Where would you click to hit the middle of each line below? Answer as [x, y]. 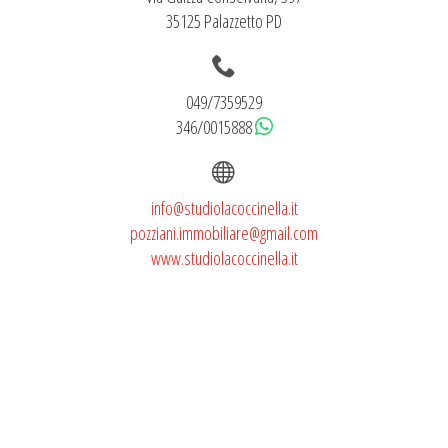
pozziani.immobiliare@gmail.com [224, 232]
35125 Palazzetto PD [224, 20]
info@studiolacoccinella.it [224, 207]
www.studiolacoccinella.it [224, 257]
